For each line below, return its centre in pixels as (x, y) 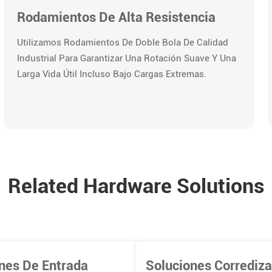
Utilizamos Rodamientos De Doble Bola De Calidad (122, 43)
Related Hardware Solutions (136, 185)
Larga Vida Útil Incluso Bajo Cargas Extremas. (111, 74)
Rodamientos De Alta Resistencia (116, 17)
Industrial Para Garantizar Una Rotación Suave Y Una (126, 59)
